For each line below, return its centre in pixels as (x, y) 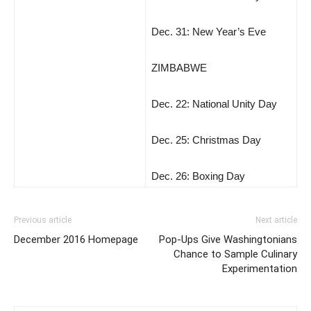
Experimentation (260, 269)
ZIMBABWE (179, 68)
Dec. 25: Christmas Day (206, 140)
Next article (276, 220)
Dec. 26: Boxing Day (198, 176)
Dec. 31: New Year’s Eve (209, 32)
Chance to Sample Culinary (235, 254)
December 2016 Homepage (76, 239)
